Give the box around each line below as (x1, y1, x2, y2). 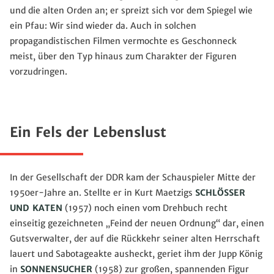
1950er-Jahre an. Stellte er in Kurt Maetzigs (10, 187, 195, 199)
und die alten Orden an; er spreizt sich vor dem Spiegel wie (10, 5, 253, 17)
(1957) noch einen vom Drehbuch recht (62, 202, 228, 214)
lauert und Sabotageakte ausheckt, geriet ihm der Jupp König (10, 248, 262, 260)
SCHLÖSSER (195, 187, 245, 199)
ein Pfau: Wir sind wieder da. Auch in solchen (10, 20, 196, 32)
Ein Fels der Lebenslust (10, 124, 166, 141)
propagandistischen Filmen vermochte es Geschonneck (10, 35, 237, 47)
